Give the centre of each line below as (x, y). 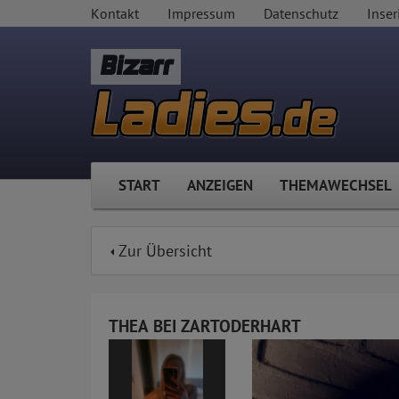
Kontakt (115, 13)
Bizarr (136, 66)
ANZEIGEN (220, 186)
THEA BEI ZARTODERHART (205, 326)
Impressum (201, 13)
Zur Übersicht (163, 251)
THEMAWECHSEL (336, 186)
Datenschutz (301, 13)
